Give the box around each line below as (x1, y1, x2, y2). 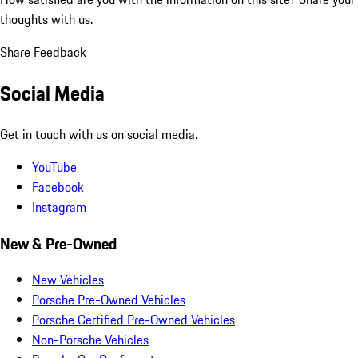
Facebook (32, 177, 84, 197)
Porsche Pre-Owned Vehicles (32, 290, 185, 310)
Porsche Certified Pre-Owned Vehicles (32, 310, 235, 330)
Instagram (32, 197, 86, 217)
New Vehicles (32, 270, 104, 290)
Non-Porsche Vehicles (32, 330, 149, 350)
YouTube (32, 157, 77, 177)
